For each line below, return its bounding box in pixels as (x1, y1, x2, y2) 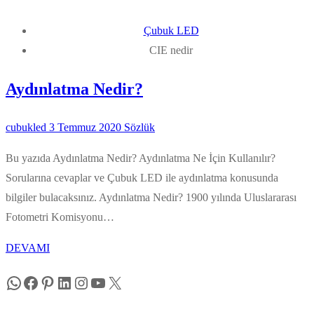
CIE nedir (149, 43, 193, 56)
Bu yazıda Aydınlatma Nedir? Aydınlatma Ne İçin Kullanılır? (6, 151, 275, 164)
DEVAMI (6, 241, 50, 254)
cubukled (6, 121, 46, 133)
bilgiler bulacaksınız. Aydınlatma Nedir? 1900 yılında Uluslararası (6, 191, 296, 203)
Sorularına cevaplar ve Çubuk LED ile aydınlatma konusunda (6, 171, 278, 184)
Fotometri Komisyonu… (6, 210, 114, 223)
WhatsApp (5, 273, 77, 292)
